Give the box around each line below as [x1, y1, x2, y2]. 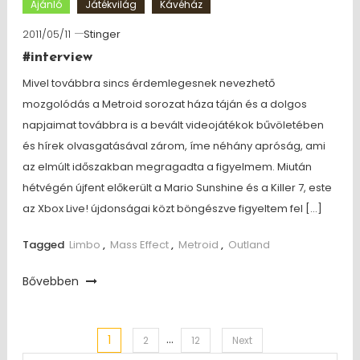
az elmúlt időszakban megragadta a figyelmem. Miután [22, 159, 312, 174]
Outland [227, 237, 270, 252]
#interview [22, 50, 92, 65]
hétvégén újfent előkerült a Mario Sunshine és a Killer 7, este [22, 180, 332, 195]
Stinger [83, 27, 121, 42]
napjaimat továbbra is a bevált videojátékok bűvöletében [22, 117, 324, 133]
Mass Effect [109, 237, 169, 252]
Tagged [22, 237, 67, 252]
